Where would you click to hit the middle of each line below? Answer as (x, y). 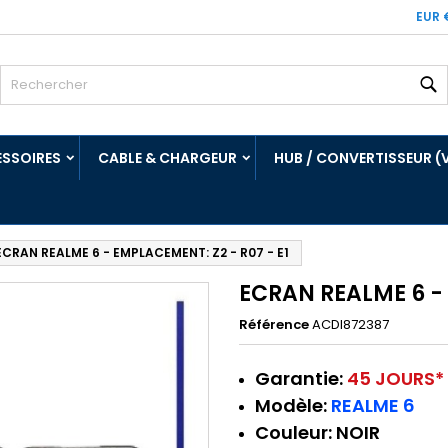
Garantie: (301, 378)
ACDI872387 (350, 324)
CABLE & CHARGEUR (167, 158)
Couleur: (293, 432)
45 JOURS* (395, 378)
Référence (274, 324)
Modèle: (293, 405)
